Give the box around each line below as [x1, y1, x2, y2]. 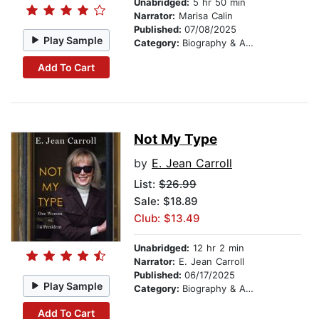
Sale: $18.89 [134, 194, 198, 209]
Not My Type [134, 131, 217, 148]
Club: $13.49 [134, 211, 200, 226]
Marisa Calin [175, 10, 233, 22]
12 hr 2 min [189, 242, 244, 254]
